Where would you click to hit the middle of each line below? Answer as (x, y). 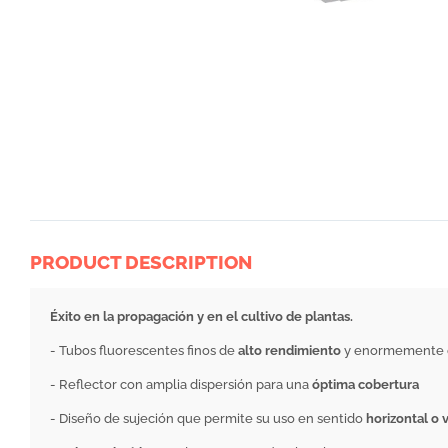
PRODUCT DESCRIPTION (141, 262)
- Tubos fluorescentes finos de (144, 351)
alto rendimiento (289, 351)
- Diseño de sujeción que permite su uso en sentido (208, 419)
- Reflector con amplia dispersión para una (181, 385)
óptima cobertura (365, 385)
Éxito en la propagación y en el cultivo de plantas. (201, 317)
